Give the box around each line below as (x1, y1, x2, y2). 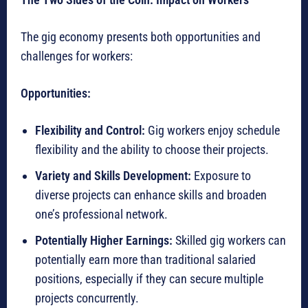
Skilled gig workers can (173, 233, 286, 248)
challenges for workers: (21, 49, 133, 64)
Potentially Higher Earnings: (35, 233, 173, 248)
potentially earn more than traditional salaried (35, 252, 256, 267)
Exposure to (191, 168, 251, 184)
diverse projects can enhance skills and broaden (35, 188, 267, 203)
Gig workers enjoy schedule (145, 123, 280, 138)
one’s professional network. (35, 207, 168, 222)
